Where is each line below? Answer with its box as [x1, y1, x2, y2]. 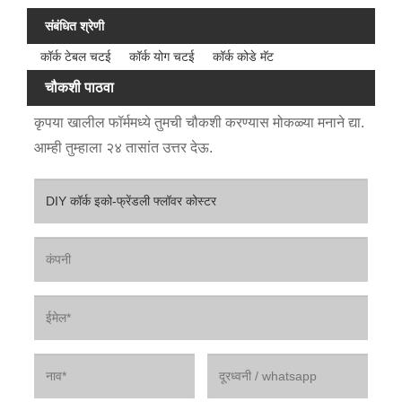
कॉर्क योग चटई [129, 48, 196, 64]
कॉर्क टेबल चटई [40, 48, 112, 64]
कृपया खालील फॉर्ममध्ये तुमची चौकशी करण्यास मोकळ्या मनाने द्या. [33, 115, 364, 131]
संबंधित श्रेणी [45, 18, 104, 33]
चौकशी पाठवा [45, 79, 114, 95]
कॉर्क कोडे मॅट [213, 48, 275, 64]
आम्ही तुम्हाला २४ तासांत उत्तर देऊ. [33, 140, 213, 156]
